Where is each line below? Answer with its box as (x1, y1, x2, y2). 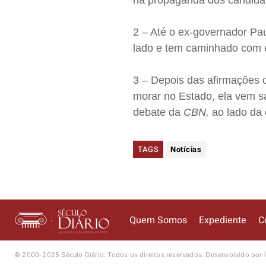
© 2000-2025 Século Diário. (14, 250, 108, 259)
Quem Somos (129, 213, 187, 227)
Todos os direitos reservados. (107, 250, 206, 259)
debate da (133, 106, 184, 119)
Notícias (170, 144, 202, 156)
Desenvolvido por (205, 250, 264, 259)
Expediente (199, 213, 246, 227)
